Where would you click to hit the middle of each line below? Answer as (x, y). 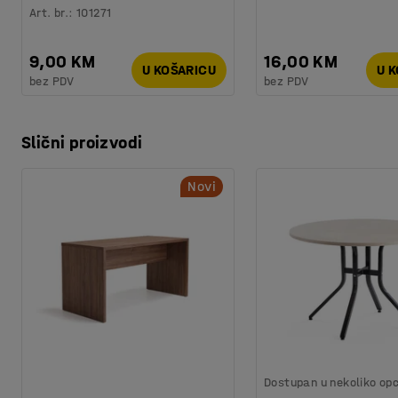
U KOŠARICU (179, 70)
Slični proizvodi (82, 142)
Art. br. (49, 12)
